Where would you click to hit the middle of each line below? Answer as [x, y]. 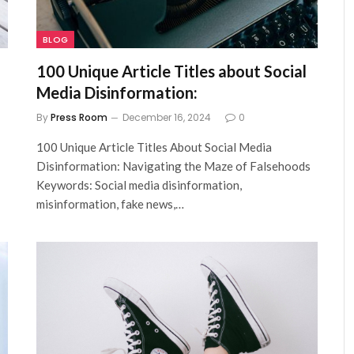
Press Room [79, 117]
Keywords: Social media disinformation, [139, 185]
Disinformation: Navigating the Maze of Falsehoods [173, 166]
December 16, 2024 [167, 117]
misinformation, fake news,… [110, 203]
